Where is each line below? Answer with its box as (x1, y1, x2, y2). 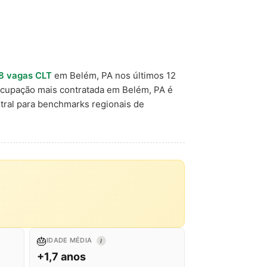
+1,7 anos (37, 250, 86, 263)
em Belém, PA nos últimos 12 (52, 70, 176, 81)
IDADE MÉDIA (46, 236, 94, 244)
